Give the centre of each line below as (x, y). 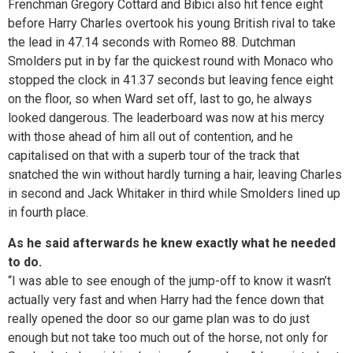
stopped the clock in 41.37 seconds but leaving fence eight (171, 80)
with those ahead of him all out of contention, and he (150, 137)
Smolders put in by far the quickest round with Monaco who (171, 61)
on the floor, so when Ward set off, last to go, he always (160, 99)
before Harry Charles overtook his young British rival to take (172, 24)
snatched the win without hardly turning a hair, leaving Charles (175, 175)
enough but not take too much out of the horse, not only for (168, 337)
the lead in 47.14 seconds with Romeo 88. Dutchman (152, 43)
